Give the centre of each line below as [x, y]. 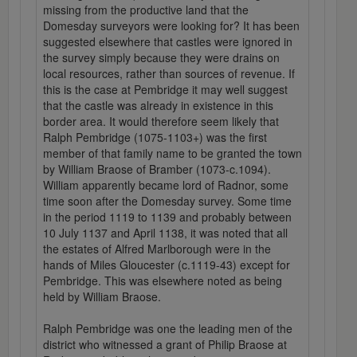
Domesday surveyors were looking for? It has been [171, 26]
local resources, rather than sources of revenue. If [169, 74]
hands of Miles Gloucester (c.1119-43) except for [167, 265]
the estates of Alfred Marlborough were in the [157, 249]
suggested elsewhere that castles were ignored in [168, 42]
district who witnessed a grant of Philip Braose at [165, 345]
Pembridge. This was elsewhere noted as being [163, 281]
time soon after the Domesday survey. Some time [167, 201]
